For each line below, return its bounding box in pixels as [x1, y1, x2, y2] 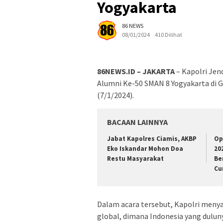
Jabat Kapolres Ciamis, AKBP [107, 134, 197, 143]
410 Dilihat [155, 31, 182, 39]
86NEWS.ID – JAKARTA [97, 66, 175, 77]
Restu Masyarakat [107, 154, 164, 163]
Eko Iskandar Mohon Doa [107, 144, 183, 153]
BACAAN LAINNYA [107, 117, 168, 127]
